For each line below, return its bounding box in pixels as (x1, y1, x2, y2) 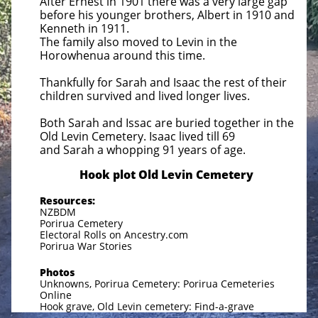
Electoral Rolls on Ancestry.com (40, 228, 188, 241)
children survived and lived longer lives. (40, 88, 250, 104)
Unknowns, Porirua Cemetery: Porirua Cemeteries (40, 277, 275, 290)
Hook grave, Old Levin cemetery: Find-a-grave (40, 300, 254, 313)
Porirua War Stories (40, 239, 132, 253)
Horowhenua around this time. (40, 48, 205, 63)
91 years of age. (163, 142, 248, 158)
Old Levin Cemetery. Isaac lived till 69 (40, 128, 235, 144)
